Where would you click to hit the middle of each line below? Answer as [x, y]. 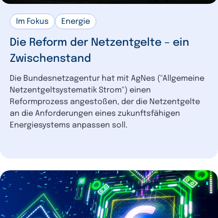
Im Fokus [32, 21]
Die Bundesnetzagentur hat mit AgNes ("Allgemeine [107, 78]
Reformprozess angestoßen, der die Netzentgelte [105, 102]
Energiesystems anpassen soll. [69, 125]
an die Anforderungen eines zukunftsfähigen [95, 113]
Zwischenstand [50, 59]
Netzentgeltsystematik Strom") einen [80, 90]
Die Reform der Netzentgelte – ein [100, 43]
